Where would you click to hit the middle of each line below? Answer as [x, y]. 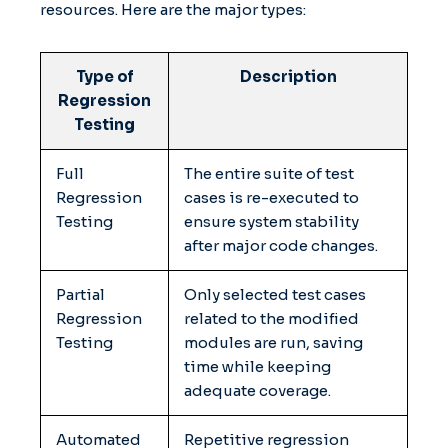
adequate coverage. [257, 390]
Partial [80, 294]
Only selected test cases [275, 294]
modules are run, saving [273, 342]
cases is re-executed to [271, 197]
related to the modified [271, 318]
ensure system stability [271, 221]
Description [288, 76]
